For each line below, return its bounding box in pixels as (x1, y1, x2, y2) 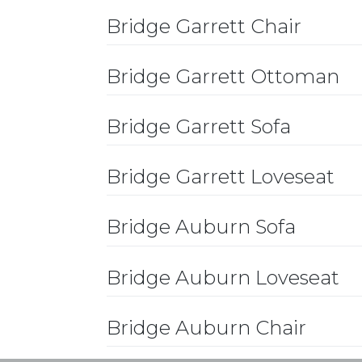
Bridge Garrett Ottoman (107, 64, 339, 88)
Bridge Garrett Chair (107, 14, 301, 38)
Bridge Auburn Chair (107, 315, 306, 339)
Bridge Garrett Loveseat (107, 165, 335, 189)
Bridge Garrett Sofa (107, 114, 291, 138)
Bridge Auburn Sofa (107, 215, 296, 239)
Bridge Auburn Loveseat (107, 265, 339, 289)
